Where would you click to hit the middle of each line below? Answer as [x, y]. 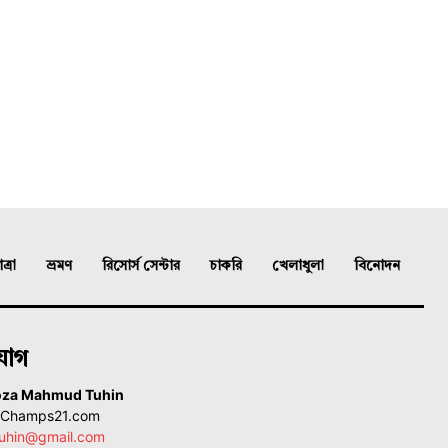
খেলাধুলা [298, 266]
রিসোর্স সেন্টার [141, 266]
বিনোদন [377, 266]
